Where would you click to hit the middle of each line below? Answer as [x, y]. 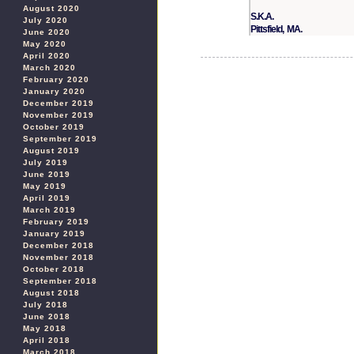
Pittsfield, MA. [277, 29]
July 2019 [45, 162]
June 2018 [47, 316]
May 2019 [45, 186]
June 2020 [47, 32]
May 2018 [45, 328]
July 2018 [45, 305]
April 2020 [47, 56]
